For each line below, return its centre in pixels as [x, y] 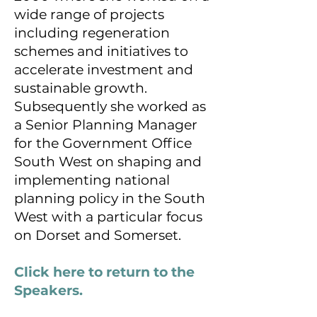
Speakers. [48, 290]
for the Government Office [103, 143]
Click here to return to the [104, 272]
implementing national [92, 180]
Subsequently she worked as [110, 106]
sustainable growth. [81, 88]
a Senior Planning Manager [106, 125]
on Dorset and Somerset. [99, 235]
